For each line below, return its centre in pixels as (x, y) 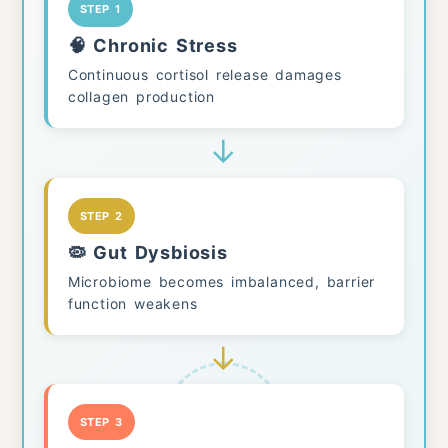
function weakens (132, 303)
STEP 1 (100, 9)
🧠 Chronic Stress (152, 46)
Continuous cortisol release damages (204, 75)
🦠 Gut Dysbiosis (147, 252)
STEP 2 (101, 215)
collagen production (141, 97)
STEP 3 (101, 422)
